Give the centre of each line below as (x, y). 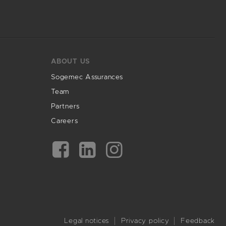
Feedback (198, 221)
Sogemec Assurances (87, 77)
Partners (65, 106)
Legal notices (87, 221)
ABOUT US (71, 62)
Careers (65, 121)
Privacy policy (145, 221)
